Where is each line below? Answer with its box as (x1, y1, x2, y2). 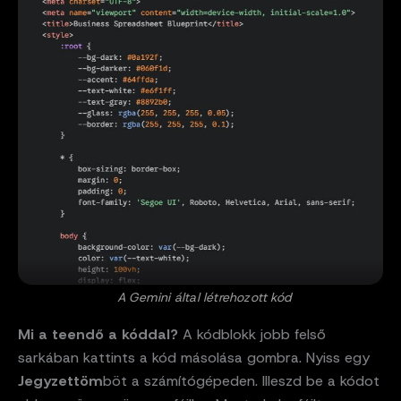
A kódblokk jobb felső (178, 324, 326, 344)
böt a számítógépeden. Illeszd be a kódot (103, 371, 380, 390)
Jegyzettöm (18, 371, 103, 390)
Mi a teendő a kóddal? (18, 324, 178, 344)
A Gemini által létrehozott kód (117, 288, 291, 305)
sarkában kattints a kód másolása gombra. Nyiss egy (18, 347, 370, 367)
